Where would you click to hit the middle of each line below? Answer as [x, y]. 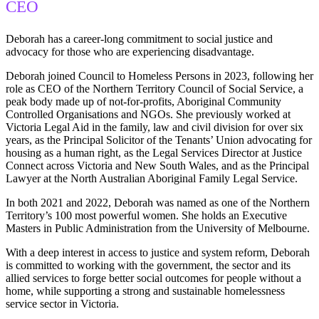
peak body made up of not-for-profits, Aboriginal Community [143, 102]
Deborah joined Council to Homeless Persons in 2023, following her [159, 76]
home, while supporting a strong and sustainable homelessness [145, 291]
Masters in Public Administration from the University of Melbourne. [158, 229]
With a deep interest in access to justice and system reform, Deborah [158, 253]
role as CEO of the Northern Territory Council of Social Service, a [155, 89]
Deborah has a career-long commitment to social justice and [139, 39]
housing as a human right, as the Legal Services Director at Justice [154, 153]
